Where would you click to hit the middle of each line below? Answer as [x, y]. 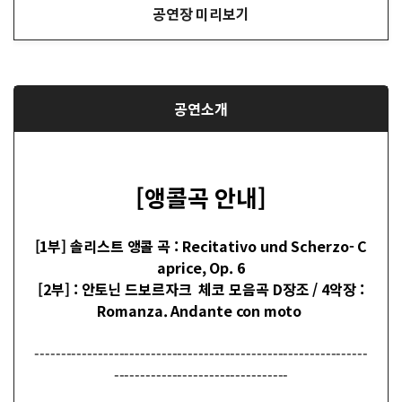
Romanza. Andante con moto [201, 310]
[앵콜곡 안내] [201, 197]
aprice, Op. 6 [201, 267]
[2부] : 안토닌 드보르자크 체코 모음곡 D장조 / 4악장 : [201, 288]
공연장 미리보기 [201, 13]
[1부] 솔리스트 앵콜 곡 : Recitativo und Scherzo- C [201, 245]
